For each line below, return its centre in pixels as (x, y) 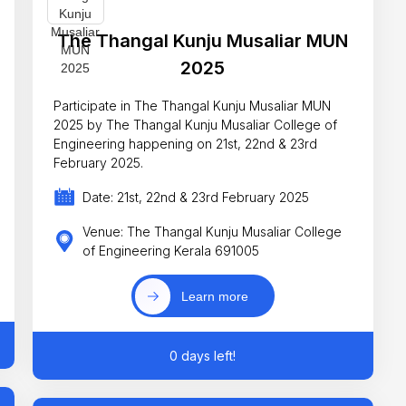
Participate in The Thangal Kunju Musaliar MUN (193, 105)
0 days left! (203, 356)
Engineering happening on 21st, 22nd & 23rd (186, 143)
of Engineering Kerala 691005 (171, 251)
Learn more (215, 296)
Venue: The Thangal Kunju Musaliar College (213, 232)
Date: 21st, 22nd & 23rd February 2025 (196, 197)
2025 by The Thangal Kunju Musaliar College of (196, 124)
